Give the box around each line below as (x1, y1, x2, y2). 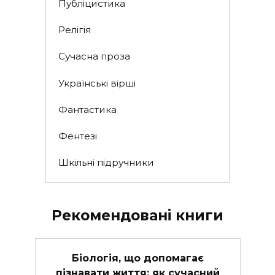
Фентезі (58, 130, 97, 142)
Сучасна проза (58, 50, 130, 63)
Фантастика (58, 103, 117, 115)
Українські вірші (58, 77, 136, 89)
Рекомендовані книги (52, 206, 223, 224)
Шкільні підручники (58, 157, 154, 169)
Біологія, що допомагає (71, 252, 204, 264)
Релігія (58, 24, 91, 36)
